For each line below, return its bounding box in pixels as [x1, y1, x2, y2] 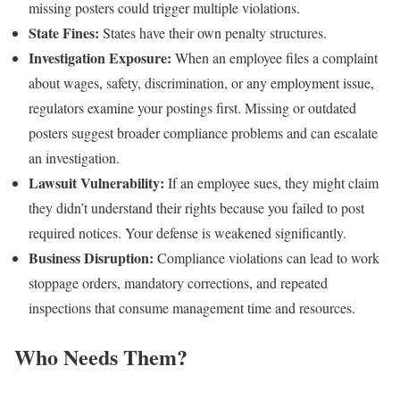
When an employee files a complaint [171, 48, 378, 68]
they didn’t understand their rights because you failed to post [29, 198, 364, 218]
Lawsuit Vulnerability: [29, 172, 164, 194]
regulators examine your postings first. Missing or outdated [29, 98, 356, 118]
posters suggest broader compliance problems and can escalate [29, 123, 378, 143]
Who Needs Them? [14, 341, 187, 373]
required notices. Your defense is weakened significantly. [29, 223, 346, 243]
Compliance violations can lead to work [154, 248, 379, 268]
